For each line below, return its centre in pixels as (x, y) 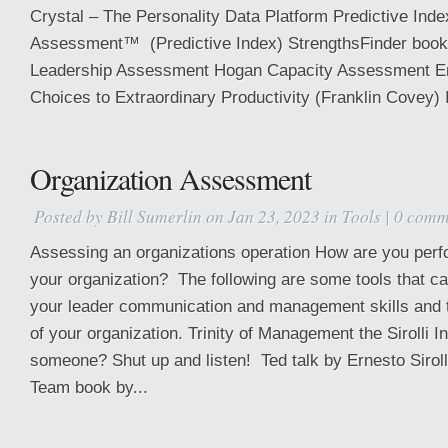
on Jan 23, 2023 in (272, 216)
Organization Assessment (170, 178)
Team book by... (89, 387)
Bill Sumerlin (154, 216)
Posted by (70, 216)
